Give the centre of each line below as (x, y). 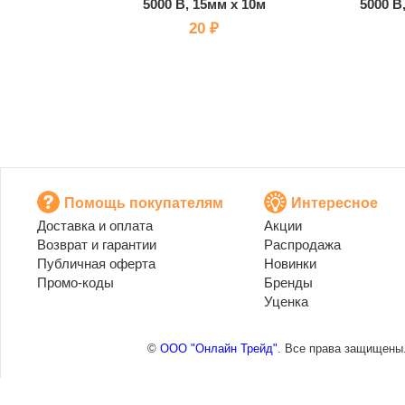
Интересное (334, 203)
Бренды (288, 283)
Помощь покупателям (144, 203)
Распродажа (302, 245)
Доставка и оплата (95, 226)
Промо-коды (75, 283)
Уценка (286, 301)
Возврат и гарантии (97, 245)
